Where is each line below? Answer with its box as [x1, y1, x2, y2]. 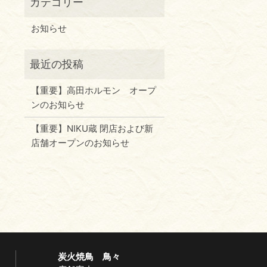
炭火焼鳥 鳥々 [58, 250, 120, 262]
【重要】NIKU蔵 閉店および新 [30, 123, 153, 135]
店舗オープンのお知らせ [30, 137, 129, 149]
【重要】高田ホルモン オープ [30, 85, 156, 97]
